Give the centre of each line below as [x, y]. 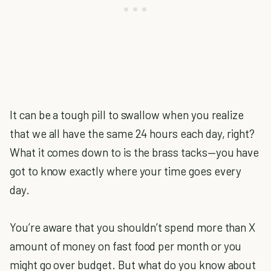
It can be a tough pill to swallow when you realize [127, 115]
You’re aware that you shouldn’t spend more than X [133, 227]
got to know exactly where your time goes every [126, 171]
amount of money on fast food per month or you [126, 246]
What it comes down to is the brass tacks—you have [135, 152]
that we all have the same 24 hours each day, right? [132, 133]
